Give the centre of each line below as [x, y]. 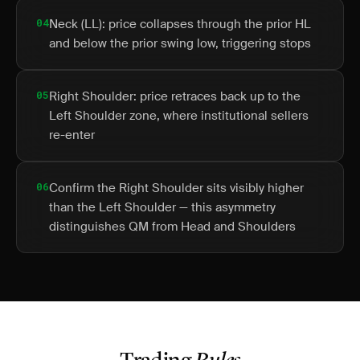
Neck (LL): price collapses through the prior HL [180, 24]
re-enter [72, 135]
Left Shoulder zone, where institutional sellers [179, 116]
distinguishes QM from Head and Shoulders [172, 227]
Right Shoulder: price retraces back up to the [175, 96]
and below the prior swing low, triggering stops [180, 43]
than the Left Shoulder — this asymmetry [162, 207]
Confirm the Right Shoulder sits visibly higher [176, 188]
